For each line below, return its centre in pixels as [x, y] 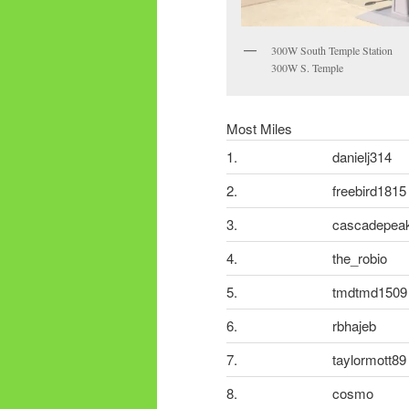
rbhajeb [354, 326]
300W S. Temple [307, 67]
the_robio [360, 258]
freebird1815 [369, 191]
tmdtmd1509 [370, 292]
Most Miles [259, 129]
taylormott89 [369, 360]
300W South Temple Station [332, 50]
